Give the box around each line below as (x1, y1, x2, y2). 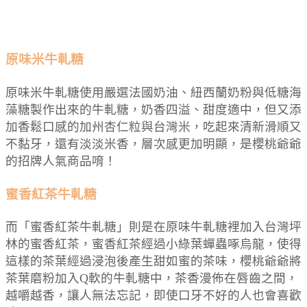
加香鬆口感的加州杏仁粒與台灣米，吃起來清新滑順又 (5, 119, 302, 134)
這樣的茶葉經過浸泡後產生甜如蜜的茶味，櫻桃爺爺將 (5, 254, 302, 269)
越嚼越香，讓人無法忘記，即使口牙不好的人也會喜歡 (5, 288, 302, 303)
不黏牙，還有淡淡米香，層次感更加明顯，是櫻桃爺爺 (5, 136, 302, 151)
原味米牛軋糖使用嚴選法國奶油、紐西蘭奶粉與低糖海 (5, 85, 302, 99)
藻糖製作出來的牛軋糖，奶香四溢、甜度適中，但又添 (5, 102, 302, 116)
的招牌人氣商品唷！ (5, 153, 116, 168)
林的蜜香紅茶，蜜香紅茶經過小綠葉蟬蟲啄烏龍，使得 (5, 237, 302, 251)
